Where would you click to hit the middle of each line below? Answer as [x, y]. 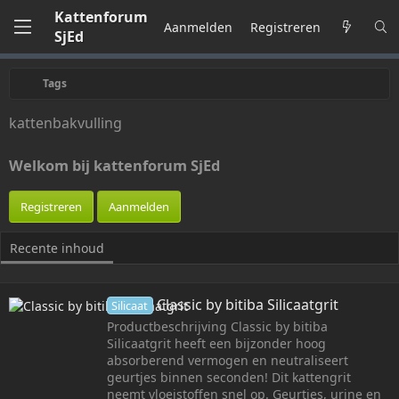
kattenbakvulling [65, 123]
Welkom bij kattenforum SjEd [114, 166]
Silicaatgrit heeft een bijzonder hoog [216, 343]
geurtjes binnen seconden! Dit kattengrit [229, 377]
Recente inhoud [57, 248]
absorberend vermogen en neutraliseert [228, 360]
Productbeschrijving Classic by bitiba [217, 326]
